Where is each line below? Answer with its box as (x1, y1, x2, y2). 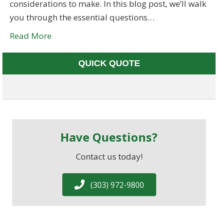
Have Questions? (60, 129, 158, 145)
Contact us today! (75, 151, 143, 163)
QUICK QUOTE (78, 58, 140, 69)
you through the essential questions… (10, 12, 154, 23)
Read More (10, 30, 52, 42)
